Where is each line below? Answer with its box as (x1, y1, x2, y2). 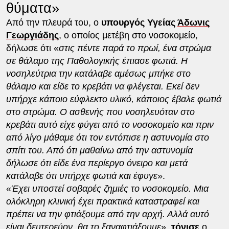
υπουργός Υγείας (101, 17, 177, 28)
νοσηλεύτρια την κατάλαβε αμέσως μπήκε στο (6, 68, 191, 79)
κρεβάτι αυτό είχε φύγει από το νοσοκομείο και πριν (6, 119, 214, 130)
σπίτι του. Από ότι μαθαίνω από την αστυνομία (6, 145, 193, 155)
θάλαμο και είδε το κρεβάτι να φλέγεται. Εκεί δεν (6, 81, 199, 91)
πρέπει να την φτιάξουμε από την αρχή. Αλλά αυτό (6, 209, 209, 219)
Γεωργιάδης (6, 30, 59, 40)
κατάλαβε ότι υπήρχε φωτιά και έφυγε (6, 170, 157, 181)
